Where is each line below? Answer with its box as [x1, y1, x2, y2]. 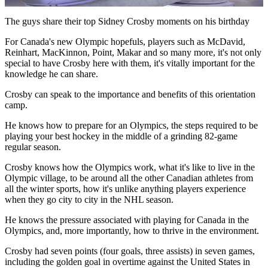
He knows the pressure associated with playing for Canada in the [5, 214, 249, 225]
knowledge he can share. [5, 68, 98, 79]
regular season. [5, 141, 61, 152]
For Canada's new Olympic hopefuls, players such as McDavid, [5, 36, 245, 47]
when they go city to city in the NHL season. [5, 194, 173, 205]
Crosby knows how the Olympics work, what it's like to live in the [5, 162, 255, 172]
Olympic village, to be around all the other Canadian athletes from [5, 172, 253, 183]
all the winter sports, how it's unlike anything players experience [5, 183, 246, 194]
